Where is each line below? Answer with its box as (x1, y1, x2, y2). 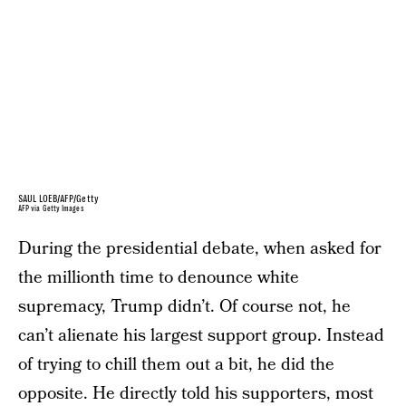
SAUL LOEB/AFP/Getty (18, 193, 99, 204)
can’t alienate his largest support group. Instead (18, 323, 384, 348)
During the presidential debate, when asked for (18, 236, 382, 261)
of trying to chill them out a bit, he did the (18, 352, 334, 377)
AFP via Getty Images (18, 204, 84, 213)
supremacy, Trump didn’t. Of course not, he (18, 294, 351, 319)
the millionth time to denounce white (18, 265, 299, 290)
